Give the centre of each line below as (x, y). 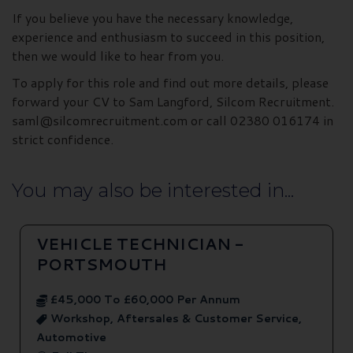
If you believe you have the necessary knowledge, (152, 18)
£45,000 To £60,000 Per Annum (144, 300)
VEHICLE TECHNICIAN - (140, 244)
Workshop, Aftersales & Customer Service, (175, 319)
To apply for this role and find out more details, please (170, 83)
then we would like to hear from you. (118, 56)
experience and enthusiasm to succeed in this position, (168, 37)
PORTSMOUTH (101, 264)
